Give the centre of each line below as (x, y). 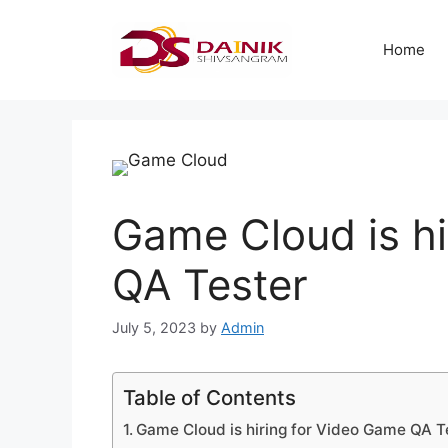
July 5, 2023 (154, 328)
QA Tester (210, 284)
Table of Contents (209, 398)
